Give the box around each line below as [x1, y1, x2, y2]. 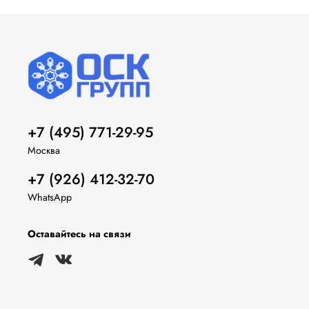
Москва [28, 143, 60, 158]
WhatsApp [28, 190, 72, 205]
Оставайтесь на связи [28, 227, 131, 241]
